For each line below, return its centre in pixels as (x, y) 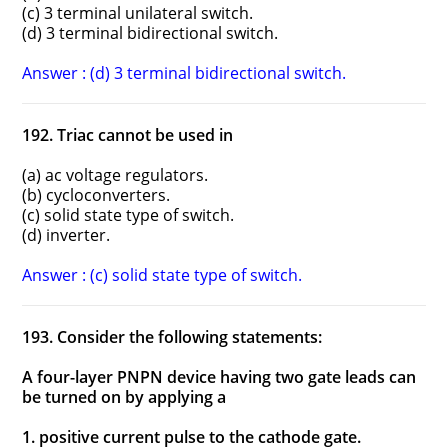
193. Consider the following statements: (172, 337)
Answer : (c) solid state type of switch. (162, 275)
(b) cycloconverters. (96, 195)
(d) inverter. (66, 235)
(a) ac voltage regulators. (115, 175)
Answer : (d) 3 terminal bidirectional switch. (184, 73)
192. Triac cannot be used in (128, 135)
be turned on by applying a (124, 397)
